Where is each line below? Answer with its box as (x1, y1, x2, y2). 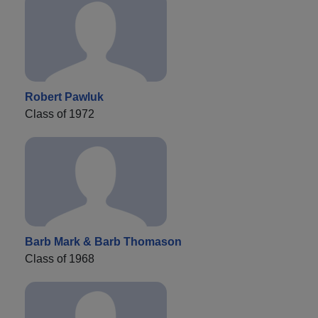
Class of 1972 (25, 107, 94, 120)
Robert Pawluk (25, 90, 104, 103)
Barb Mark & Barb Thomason (25, 235, 182, 248)
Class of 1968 (25, 252, 94, 265)
